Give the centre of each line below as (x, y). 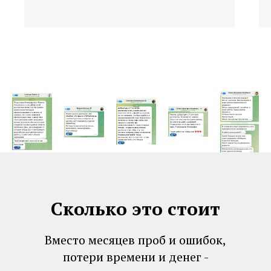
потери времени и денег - (135, 257)
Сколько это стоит (135, 209)
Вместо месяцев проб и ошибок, (135, 240)
